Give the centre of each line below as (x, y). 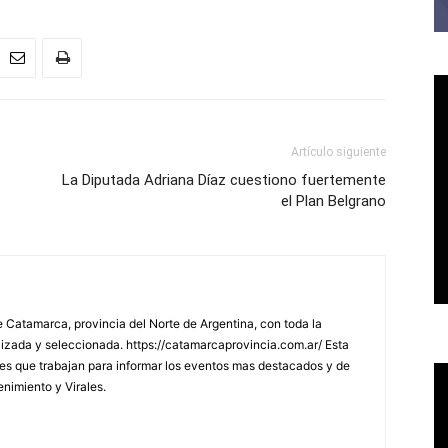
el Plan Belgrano (333, 201)
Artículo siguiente (338, 152)
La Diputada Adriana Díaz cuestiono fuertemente (224, 180)
